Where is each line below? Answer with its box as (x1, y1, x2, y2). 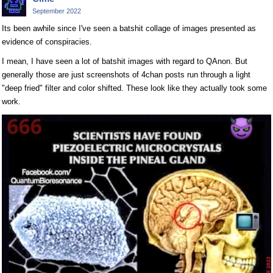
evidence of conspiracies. (2, 37, 92, 47)
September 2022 (32, 7, 81, 15)
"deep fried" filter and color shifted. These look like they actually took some (2, 83, 267, 93)
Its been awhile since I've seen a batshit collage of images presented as (2, 24, 256, 34)
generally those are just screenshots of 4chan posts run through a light (2, 70, 250, 80)
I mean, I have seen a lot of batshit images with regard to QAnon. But (2, 57, 247, 66)
